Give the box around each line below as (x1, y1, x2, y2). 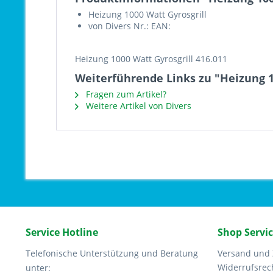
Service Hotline (26, 225, 98, 239)
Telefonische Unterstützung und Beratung (26, 247, 198, 259)
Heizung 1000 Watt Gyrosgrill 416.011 (75, 53, 227, 65)
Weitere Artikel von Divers (83, 100, 191, 112)
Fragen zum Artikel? (83, 88, 166, 100)
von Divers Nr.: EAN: (88, 20, 171, 32)
